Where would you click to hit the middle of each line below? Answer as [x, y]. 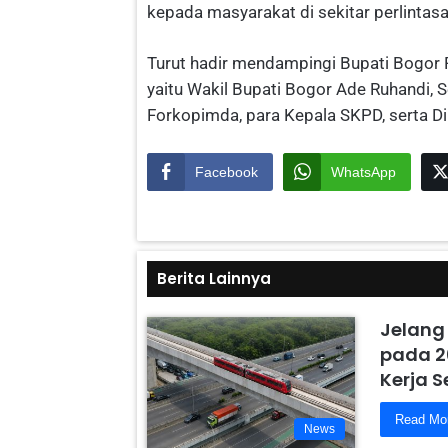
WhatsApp [363, 172]
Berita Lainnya [214, 279]
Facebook [226, 172]
